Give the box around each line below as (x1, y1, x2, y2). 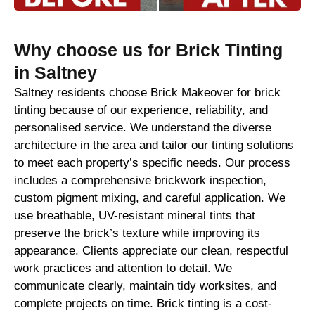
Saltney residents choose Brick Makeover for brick (14, 85, 281, 99)
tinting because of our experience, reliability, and (14, 103, 268, 117)
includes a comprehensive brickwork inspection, (14, 173, 266, 187)
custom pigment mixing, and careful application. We (14, 191, 285, 205)
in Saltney (14, 62, 97, 82)
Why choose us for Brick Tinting (14, 39, 283, 60)
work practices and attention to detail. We (14, 261, 232, 275)
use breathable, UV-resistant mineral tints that (14, 208, 255, 222)
